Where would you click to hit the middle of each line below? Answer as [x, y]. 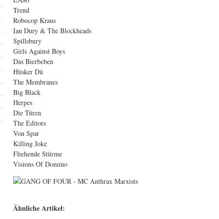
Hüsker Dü [28, 72]
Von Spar [26, 133]
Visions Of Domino [40, 164]
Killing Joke [30, 143]
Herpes [23, 102]
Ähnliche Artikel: [39, 208]
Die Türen [27, 113]
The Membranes [35, 82]
